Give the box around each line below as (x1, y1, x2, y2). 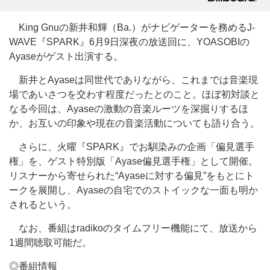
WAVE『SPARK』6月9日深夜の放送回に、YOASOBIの (9, 37, 250, 47)
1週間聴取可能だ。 (9, 237, 92, 248)
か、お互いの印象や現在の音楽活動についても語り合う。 (9, 118, 260, 128)
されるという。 (9, 199, 77, 210)
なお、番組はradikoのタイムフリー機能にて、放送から (9, 223, 257, 233)
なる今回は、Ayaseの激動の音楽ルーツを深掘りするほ (9, 104, 248, 114)
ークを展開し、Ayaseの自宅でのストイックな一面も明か (9, 185, 258, 195)
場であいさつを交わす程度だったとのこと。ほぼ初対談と (9, 89, 260, 99)
